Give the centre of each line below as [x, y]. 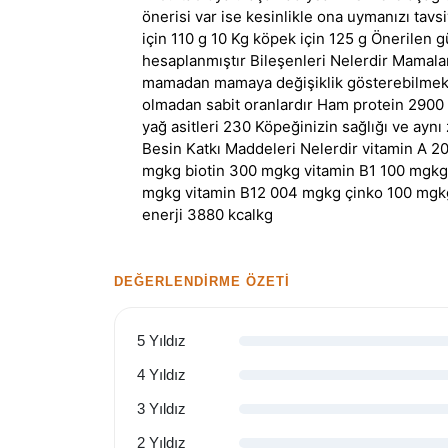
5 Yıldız [161, 340]
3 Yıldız [161, 408]
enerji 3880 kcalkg [207, 214]
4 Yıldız [161, 374]
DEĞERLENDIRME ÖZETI [202, 281]
